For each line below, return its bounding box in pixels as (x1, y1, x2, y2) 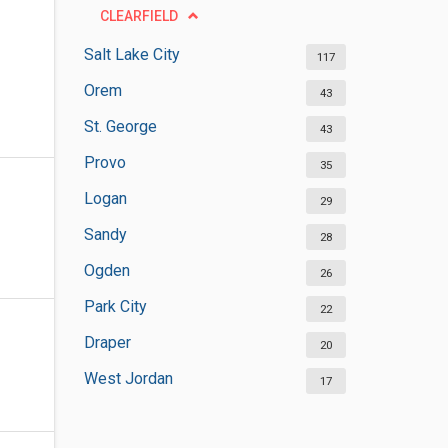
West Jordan (83, 369, 173, 388)
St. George (83, 117, 157, 136)
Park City (83, 297, 147, 316)
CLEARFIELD (99, 8, 178, 24)
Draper (83, 333, 131, 352)
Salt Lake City (83, 45, 180, 64)
